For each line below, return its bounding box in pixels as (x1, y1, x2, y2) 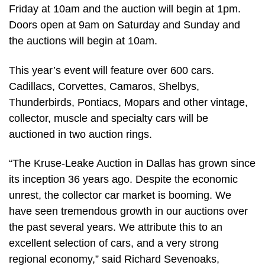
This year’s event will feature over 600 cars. (9, 64, 214, 76)
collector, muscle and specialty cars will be (9, 112, 208, 124)
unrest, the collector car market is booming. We (9, 189, 231, 202)
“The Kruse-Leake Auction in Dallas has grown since (9, 157, 256, 170)
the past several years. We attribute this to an (9, 221, 222, 234)
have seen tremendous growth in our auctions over (9, 205, 248, 218)
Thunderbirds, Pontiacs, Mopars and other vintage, (9, 96, 248, 108)
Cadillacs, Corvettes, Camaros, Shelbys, (9, 80, 199, 92)
